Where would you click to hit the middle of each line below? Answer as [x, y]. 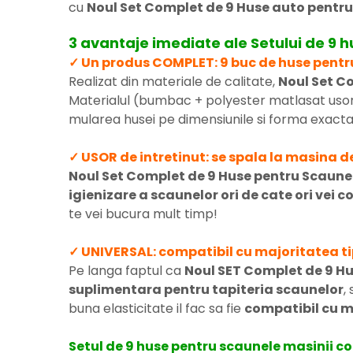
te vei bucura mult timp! [143, 214]
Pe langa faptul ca [126, 270]
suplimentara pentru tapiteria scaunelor [206, 289]
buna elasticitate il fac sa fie [156, 308]
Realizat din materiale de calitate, [173, 81]
